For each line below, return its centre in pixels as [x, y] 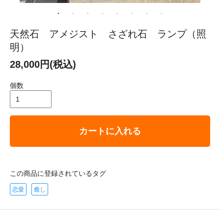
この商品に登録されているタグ [58, 173]
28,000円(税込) [43, 64]
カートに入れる [110, 131]
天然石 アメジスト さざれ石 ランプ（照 [108, 34]
